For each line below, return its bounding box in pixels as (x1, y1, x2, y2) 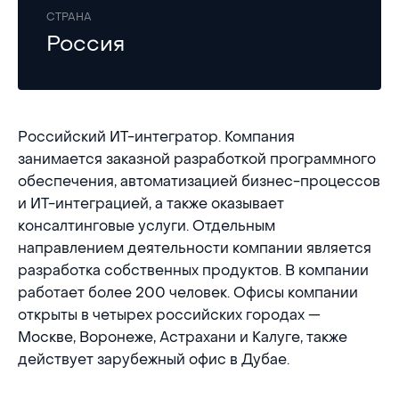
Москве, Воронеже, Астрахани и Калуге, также (18, 328, 347, 346)
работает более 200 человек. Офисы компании (18, 283, 358, 302)
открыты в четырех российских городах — (18, 305, 321, 324)
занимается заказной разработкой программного (18, 150, 376, 168)
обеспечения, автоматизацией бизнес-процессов (18, 172, 380, 191)
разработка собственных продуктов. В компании (18, 261, 369, 280)
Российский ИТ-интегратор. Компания (18, 127, 295, 146)
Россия (46, 30, 125, 58)
